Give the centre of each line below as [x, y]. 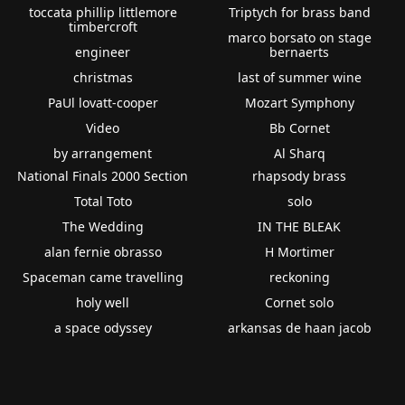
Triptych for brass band [299, 12]
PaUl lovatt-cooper [103, 102]
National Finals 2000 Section [103, 175]
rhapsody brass [300, 175]
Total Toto [103, 201]
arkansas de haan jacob [299, 327]
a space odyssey [103, 327]
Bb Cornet [299, 127]
